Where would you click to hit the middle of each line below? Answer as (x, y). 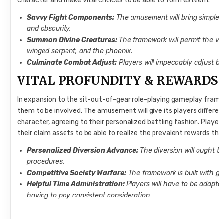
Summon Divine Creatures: (73, 40)
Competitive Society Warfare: (77, 173)
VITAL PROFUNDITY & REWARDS (118, 81)
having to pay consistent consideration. (90, 195)
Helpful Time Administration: (77, 184)
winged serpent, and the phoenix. (80, 51)
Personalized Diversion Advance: (84, 150)
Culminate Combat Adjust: (72, 62)
